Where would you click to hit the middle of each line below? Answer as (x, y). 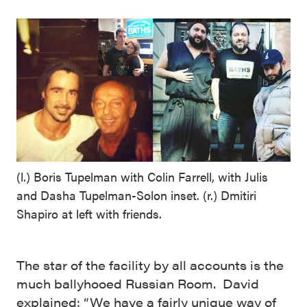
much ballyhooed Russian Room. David (138, 284)
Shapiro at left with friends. (89, 214)
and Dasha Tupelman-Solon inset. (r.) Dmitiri (136, 195)
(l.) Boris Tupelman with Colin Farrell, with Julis (142, 177)
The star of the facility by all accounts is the (150, 265)
